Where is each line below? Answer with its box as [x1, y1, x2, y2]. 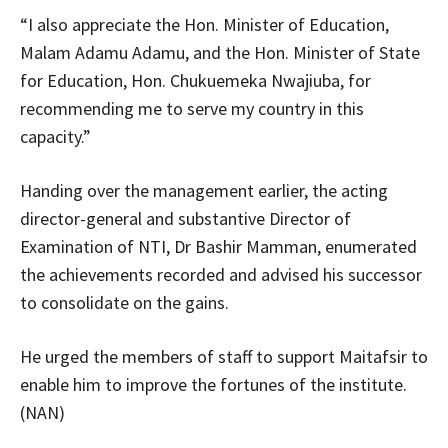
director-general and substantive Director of [20, 207, 351, 231]
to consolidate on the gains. [20, 291, 229, 315]
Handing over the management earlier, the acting [20, 179, 388, 203]
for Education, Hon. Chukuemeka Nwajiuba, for [20, 69, 371, 93]
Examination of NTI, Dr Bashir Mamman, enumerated [20, 235, 417, 259]
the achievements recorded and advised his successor [20, 263, 422, 287]
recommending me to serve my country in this [20, 97, 364, 121]
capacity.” [20, 125, 91, 149]
